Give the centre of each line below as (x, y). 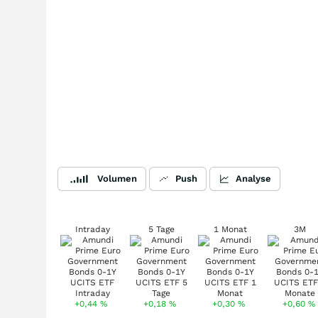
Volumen (117, 179)
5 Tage (161, 229)
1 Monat (230, 229)
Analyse (253, 179)
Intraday (92, 229)
